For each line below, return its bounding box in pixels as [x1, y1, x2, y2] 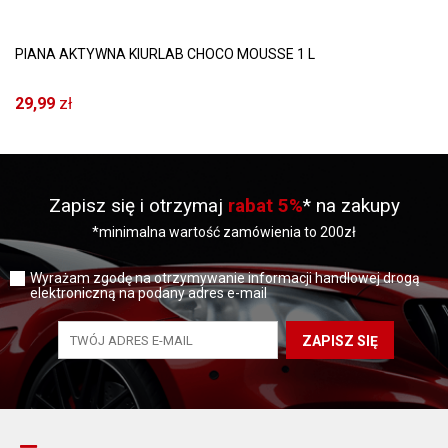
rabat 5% [227, 194, 303, 217]
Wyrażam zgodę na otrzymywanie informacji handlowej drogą [30, 270, 420, 286]
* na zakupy [302, 194, 400, 217]
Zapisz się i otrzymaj [48, 194, 228, 217]
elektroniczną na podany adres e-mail [30, 285, 267, 301]
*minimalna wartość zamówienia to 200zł [92, 224, 356, 240]
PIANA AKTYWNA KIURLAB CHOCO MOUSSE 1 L [15, 46, 315, 62]
